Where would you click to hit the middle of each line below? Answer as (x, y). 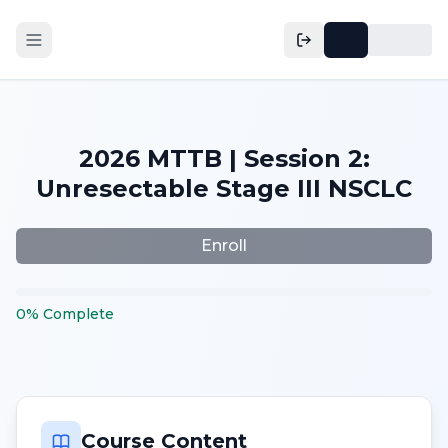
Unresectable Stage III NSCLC (224, 188)
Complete (78, 314)
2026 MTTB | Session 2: (224, 158)
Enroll (224, 245)
